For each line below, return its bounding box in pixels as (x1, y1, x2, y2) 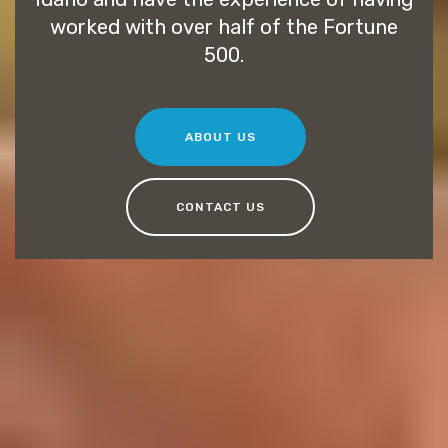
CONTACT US (175, 200, 265, 215)
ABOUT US (184, 129, 256, 144)
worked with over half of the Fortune (50, 15, 398, 40)
